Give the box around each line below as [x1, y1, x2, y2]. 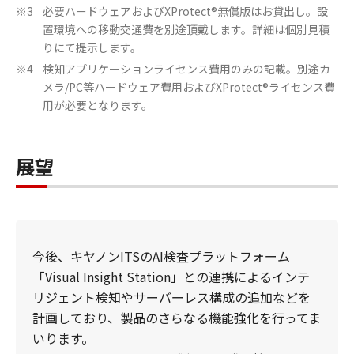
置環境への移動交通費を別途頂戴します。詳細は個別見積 [43, 21, 330, 37]
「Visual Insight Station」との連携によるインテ [32, 266, 310, 286]
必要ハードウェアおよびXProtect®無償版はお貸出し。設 [43, 2, 328, 19]
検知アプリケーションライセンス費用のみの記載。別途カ [43, 60, 330, 77]
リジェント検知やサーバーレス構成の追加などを [32, 287, 311, 307]
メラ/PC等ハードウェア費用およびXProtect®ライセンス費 [43, 78, 335, 95]
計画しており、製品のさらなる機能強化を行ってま [32, 307, 321, 327]
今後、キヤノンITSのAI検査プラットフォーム [32, 246, 290, 265]
